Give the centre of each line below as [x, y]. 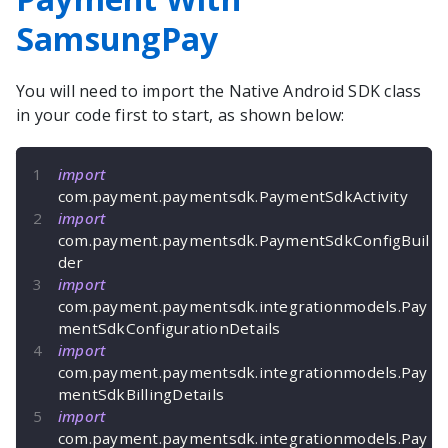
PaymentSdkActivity [333, 196]
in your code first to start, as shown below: [180, 115]
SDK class [383, 91]
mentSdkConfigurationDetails [169, 328]
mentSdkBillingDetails [141, 394]
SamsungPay [117, 39]
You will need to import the [122, 91]
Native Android [286, 91]
